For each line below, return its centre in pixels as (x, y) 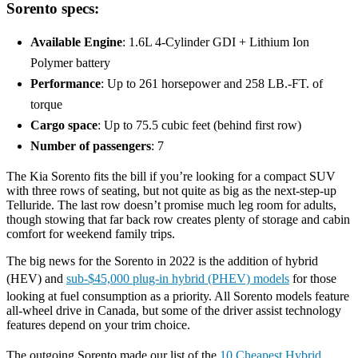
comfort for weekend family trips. (92, 234)
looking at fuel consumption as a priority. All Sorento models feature (178, 296)
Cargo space (64, 125)
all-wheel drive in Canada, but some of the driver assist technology (174, 311)
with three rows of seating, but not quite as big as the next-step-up (171, 191)
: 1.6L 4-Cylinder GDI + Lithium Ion (216, 42)
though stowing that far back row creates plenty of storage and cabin (178, 220)
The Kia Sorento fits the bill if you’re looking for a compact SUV (171, 177)
